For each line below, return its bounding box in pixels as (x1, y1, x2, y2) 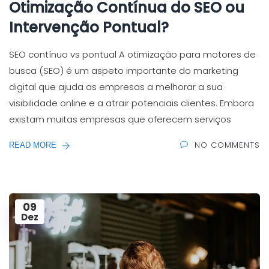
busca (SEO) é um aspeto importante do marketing (9, 64, 238, 77)
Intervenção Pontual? (9, 17, 169, 38)
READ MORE (9, 141, 59, 150)
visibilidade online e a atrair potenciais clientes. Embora (9, 97, 254, 110)
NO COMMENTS (195, 139, 260, 151)
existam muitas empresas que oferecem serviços (9, 113, 231, 126)
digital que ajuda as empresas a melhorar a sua (9, 80, 223, 94)
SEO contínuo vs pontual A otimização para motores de (9, 48, 256, 61)
